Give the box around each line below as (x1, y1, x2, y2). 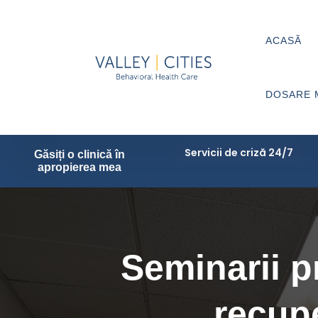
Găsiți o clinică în (34, 148, 125, 160)
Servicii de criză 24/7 (184, 146, 293, 160)
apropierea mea (38, 161, 121, 173)
